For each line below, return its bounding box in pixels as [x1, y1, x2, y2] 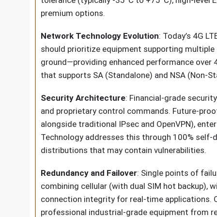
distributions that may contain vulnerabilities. [41, 145, 206, 155]
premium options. [41, 8, 105, 18]
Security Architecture [41, 93, 125, 103]
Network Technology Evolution [41, 31, 159, 41]
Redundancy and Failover [41, 168, 137, 178]
